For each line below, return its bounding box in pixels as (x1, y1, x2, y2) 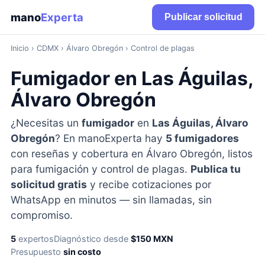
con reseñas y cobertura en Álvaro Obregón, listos (10, 147, 253, 160)
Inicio (10, 43, 29, 53)
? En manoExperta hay (54, 131, 166, 144)
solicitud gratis (10, 177, 87, 190)
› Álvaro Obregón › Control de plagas (58, 43, 195, 53)
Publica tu (190, 162, 241, 175)
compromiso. (10, 208, 73, 221)
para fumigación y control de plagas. (10, 162, 190, 175)
